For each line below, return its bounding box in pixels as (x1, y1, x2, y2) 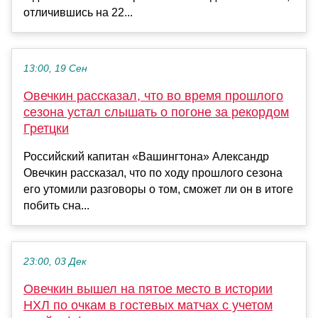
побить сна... (23, 199, 89, 212)
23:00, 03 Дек (23, 256, 87, 268)
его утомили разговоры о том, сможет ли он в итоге (23, 183, 293, 196)
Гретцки (23, 121, 69, 136)
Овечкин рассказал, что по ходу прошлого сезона (23, 167, 283, 180)
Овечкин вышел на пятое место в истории (23, 282, 273, 297)
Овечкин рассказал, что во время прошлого (23, 89, 283, 104)
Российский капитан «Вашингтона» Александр (23, 150, 269, 163)
